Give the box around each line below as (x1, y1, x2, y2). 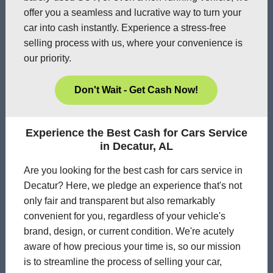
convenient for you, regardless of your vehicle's (23, 210, 225, 221)
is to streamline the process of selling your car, (23, 256, 222, 267)
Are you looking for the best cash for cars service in (23, 165, 243, 175)
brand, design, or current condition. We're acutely (23, 225, 234, 236)
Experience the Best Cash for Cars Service (25, 126, 247, 139)
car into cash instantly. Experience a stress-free (23, 22, 226, 33)
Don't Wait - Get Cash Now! (74, 84, 199, 95)
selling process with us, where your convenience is (23, 37, 243, 48)
